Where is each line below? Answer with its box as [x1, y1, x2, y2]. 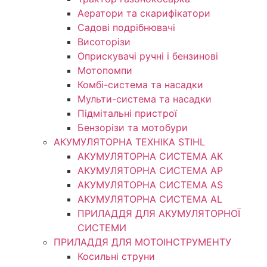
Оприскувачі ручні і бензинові [77, 50, 218, 62]
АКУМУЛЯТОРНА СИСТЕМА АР [77, 164, 223, 176]
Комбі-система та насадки [77, 79, 203, 91]
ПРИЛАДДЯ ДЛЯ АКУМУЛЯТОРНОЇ [77, 207, 240, 219]
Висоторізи [77, 36, 131, 48]
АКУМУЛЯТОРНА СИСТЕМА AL [77, 193, 222, 205]
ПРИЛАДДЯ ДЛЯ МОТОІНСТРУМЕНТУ [54, 236, 231, 248]
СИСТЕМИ [77, 222, 126, 234]
